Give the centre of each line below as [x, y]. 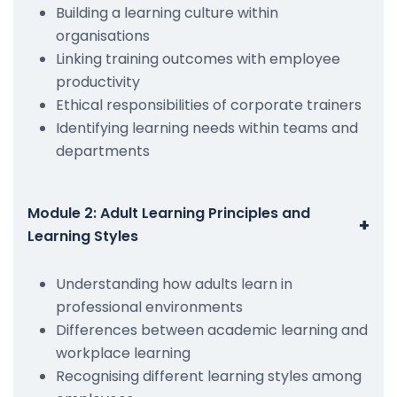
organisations [103, 35]
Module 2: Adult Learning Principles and [169, 213]
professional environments [149, 307]
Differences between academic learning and [212, 330]
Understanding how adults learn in [174, 284]
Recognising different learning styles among [209, 376]
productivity [98, 82]
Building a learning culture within [167, 12]
